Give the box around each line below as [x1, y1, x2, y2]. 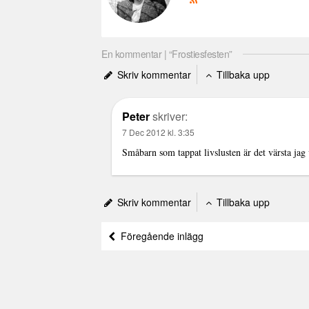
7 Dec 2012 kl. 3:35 [122, 126, 195, 138]
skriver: [152, 108, 188, 124]
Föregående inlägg [115, 229, 203, 243]
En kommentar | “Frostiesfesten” [101, 47, 232, 61]
